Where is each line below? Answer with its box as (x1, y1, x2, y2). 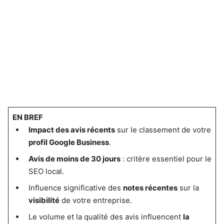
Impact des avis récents (28, 125, 115, 134)
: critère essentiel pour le (120, 154, 211, 163)
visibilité (28, 195, 59, 205)
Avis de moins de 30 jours (28, 154, 120, 163)
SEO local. (28, 166, 64, 176)
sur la (177, 183, 199, 192)
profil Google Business (28, 137, 109, 147)
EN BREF (12, 112, 43, 122)
